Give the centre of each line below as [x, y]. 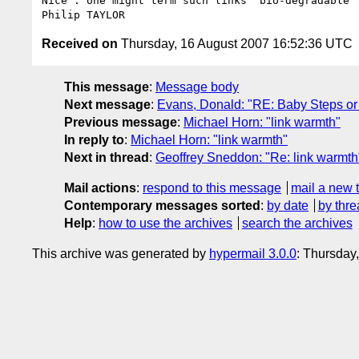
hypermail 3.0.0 [253, 253]
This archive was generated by [121, 253]
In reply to [94, 139]
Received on [80, 43]
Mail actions [100, 188]
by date [288, 205]
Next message [107, 104]
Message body [197, 87]
